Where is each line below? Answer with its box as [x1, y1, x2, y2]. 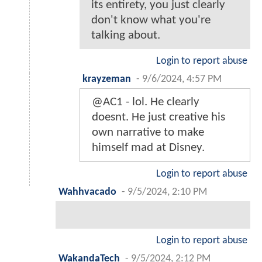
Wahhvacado [58, 187, 116, 198]
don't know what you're [91, 14, 211, 27]
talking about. [91, 29, 160, 42]
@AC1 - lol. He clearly [92, 96, 199, 109]
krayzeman [82, 74, 131, 85]
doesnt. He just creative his [92, 111, 225, 124]
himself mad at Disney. [92, 142, 205, 154]
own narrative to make [92, 126, 204, 139]
